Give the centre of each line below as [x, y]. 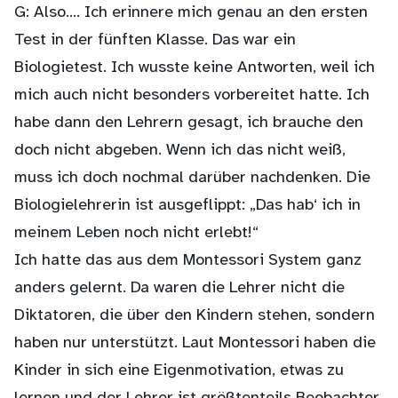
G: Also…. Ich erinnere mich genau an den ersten [191, 13]
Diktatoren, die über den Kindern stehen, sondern [195, 316]
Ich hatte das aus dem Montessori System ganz [188, 261]
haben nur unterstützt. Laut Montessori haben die [195, 343]
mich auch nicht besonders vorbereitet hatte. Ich [192, 96]
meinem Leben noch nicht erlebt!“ [136, 233]
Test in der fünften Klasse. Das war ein [155, 40]
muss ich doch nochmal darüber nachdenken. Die [192, 178]
